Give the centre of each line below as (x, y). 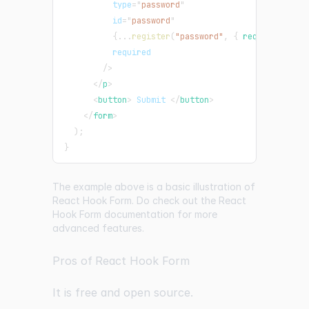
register (151, 36)
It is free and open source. (123, 292)
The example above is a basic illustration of (154, 186)
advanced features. (98, 228)
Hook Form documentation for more (135, 214)
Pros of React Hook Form (121, 260)
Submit (151, 100)
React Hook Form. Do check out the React (149, 200)
